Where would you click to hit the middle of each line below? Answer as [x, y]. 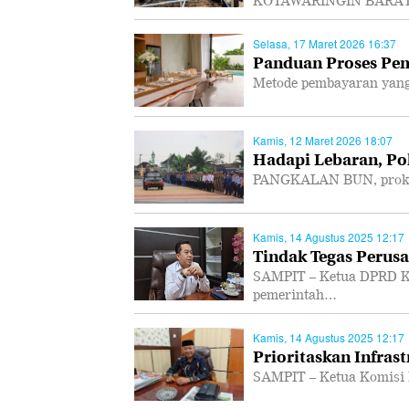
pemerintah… [295, 295]
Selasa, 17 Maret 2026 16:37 [325, 43]
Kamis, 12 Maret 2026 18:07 [323, 140]
